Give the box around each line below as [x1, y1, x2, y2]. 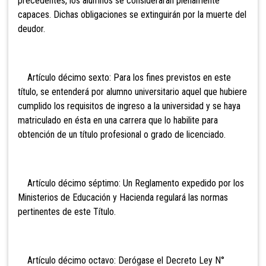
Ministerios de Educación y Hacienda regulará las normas [18, 192, 228, 204]
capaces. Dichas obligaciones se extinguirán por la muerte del [18, 9, 246, 21]
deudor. [18, 23, 45, 35]
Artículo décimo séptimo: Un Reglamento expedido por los [18, 178, 244, 189]
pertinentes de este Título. [18, 206, 116, 218]
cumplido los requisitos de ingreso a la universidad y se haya [18, 100, 240, 112]
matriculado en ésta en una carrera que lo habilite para [18, 115, 218, 126]
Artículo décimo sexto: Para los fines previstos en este [18, 72, 231, 84]
